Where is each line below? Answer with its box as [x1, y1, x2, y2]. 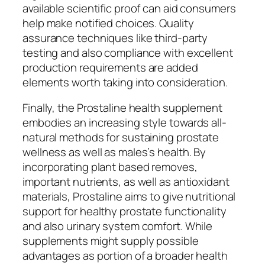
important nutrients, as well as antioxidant [22, 174, 230, 190]
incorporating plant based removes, [22, 159, 198, 175]
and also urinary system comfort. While [22, 218, 213, 234]
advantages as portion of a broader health [22, 248, 228, 264]
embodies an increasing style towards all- [22, 115, 227, 131]
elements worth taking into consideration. [22, 74, 228, 90]
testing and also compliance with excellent [22, 44, 233, 60]
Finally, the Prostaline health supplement [22, 100, 222, 116]
